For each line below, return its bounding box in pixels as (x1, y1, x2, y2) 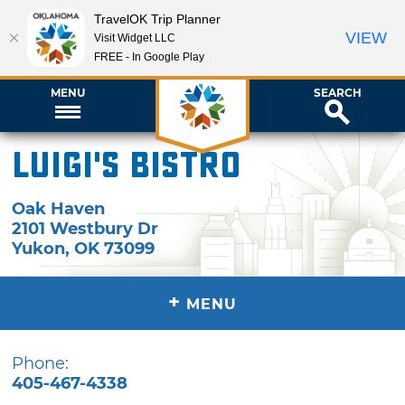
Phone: (12, 353, 70, 373)
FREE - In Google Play (94, 50, 204, 63)
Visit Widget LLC (94, 31, 175, 44)
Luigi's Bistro (12, 145, 242, 187)
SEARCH (313, 85, 362, 99)
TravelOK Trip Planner (94, 11, 221, 26)
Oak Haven (12, 198, 106, 219)
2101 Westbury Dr (12, 218, 159, 239)
